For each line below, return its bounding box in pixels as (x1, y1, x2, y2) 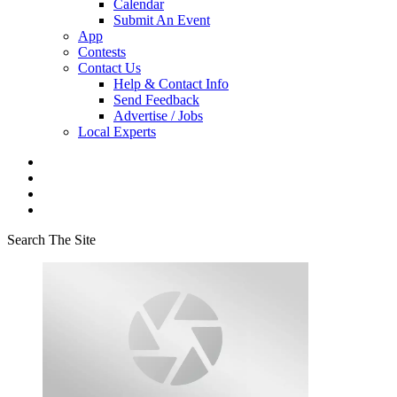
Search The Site (7, 232, 96, 247)
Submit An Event (113, 12, 210, 27)
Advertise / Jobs (113, 108, 203, 123)
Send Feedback (113, 92, 199, 107)
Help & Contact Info (113, 76, 229, 91)
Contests (78, 44, 126, 59)
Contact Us (78, 60, 141, 75)
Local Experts (78, 124, 156, 139)
